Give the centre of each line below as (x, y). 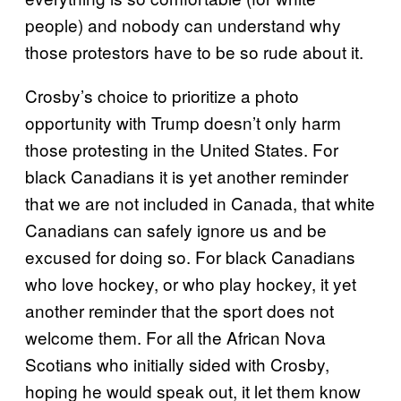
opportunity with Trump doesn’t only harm (183, 123)
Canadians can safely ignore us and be (176, 230)
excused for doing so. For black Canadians (190, 257)
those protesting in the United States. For (182, 149)
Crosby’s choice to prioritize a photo (162, 96)
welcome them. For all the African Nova (175, 337)
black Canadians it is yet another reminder (187, 176)
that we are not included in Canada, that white (200, 203)
